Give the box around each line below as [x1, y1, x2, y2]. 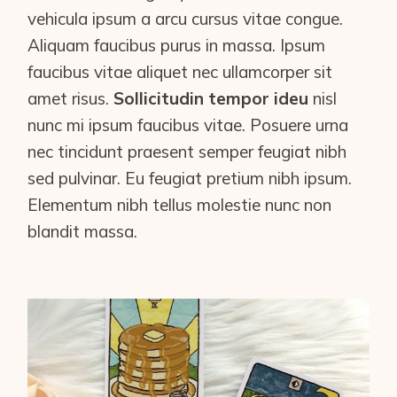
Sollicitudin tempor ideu [113, 87, 309, 109]
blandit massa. [27, 220, 143, 242]
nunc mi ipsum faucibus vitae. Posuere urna [27, 113, 349, 136]
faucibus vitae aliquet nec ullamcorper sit [27, 60, 333, 82]
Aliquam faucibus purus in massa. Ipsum [27, 34, 326, 56]
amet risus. [27, 87, 114, 109]
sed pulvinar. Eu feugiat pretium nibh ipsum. [27, 167, 353, 189]
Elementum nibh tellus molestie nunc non [27, 193, 332, 215]
